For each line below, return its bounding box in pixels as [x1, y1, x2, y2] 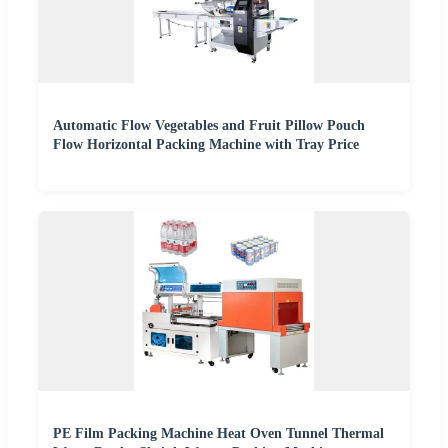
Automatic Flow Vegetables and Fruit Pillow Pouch [53, 118, 365, 134]
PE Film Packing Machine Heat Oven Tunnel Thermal [53, 426, 384, 442]
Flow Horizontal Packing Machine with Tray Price [53, 137, 359, 153]
